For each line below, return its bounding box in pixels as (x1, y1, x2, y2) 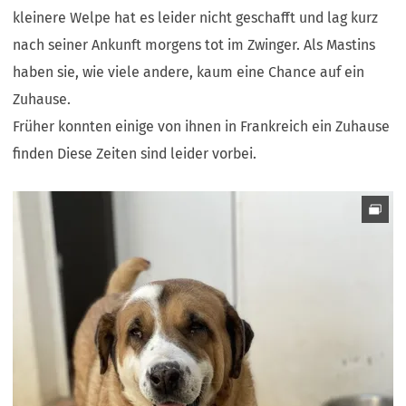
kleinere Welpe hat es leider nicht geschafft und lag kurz (13, 8, 379, 26)
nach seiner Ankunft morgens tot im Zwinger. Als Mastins (13, 35, 376, 53)
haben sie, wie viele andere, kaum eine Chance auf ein (13, 63, 365, 81)
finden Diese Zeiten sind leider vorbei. (13, 144, 261, 162)
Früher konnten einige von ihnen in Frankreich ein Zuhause (13, 117, 391, 135)
